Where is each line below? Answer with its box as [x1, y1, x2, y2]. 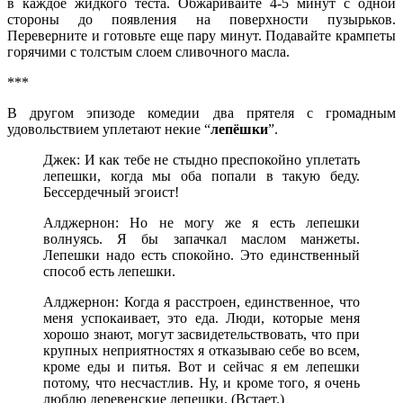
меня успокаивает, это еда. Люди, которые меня [43, 309, 360, 326]
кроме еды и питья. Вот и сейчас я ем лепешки [43, 358, 360, 374]
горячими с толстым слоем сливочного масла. [7, 43, 290, 59]
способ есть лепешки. [43, 263, 175, 279]
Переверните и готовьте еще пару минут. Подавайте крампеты [7, 27, 396, 43]
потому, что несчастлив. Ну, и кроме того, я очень [43, 374, 360, 390]
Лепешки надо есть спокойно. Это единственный [43, 246, 360, 263]
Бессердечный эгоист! [43, 184, 179, 200]
